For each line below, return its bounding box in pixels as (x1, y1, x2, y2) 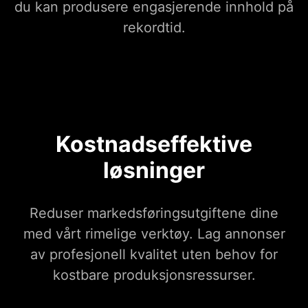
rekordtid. (122, 19, 186, 36)
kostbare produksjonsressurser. (52, 267, 256, 284)
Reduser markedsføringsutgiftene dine (30, 205, 278, 222)
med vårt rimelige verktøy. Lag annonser (23, 225, 285, 243)
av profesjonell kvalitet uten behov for (30, 246, 278, 263)
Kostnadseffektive (56, 131, 252, 158)
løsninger (103, 157, 205, 184)
